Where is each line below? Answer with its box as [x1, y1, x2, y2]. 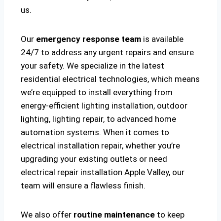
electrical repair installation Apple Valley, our [21, 167, 184, 178]
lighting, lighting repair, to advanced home [21, 114, 176, 124]
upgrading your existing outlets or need [21, 154, 167, 164]
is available [141, 34, 184, 44]
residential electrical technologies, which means [21, 74, 200, 84]
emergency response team [36, 34, 141, 44]
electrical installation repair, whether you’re [21, 141, 180, 151]
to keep [155, 210, 184, 220]
